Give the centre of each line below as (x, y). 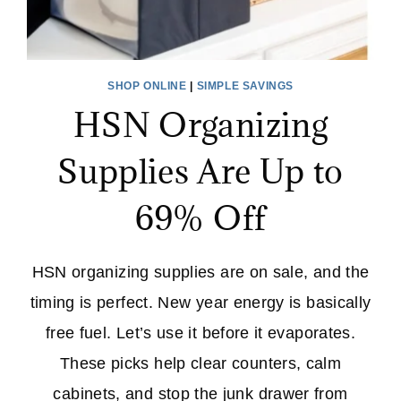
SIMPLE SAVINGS (245, 85)
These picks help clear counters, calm (200, 363)
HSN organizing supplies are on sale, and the (200, 272)
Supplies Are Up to (200, 171)
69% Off (200, 217)
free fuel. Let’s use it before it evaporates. (200, 333)
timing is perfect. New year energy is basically (200, 302)
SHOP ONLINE (147, 85)
